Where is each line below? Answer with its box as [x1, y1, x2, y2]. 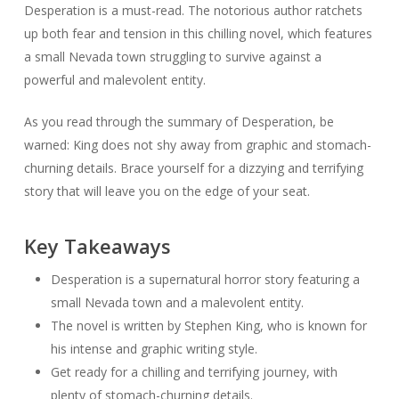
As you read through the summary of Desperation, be [23, 113, 334, 130]
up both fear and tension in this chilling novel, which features [23, 25, 372, 42]
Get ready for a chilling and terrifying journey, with [50, 363, 338, 380]
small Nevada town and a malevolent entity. [50, 294, 304, 311]
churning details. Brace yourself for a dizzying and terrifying [23, 159, 363, 176]
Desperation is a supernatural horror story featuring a [50, 271, 360, 288]
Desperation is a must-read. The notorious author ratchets [23, 2, 362, 19]
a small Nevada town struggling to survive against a [23, 48, 322, 65]
